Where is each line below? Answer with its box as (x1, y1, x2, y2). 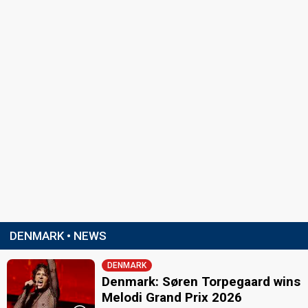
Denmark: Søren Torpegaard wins (102, 274, 301, 289)
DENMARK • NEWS (10, 229, 107, 243)
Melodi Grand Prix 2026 (102, 289, 243, 305)
